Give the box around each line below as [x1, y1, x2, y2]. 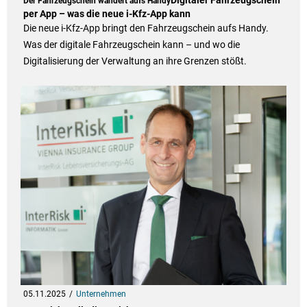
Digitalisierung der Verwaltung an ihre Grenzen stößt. [23, 56, 247, 67]
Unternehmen [75, 289, 126, 299]
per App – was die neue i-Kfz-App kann [23, 8, 191, 20]
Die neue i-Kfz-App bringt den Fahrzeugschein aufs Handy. [23, 23, 269, 34]
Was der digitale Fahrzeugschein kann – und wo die [23, 39, 240, 51]
